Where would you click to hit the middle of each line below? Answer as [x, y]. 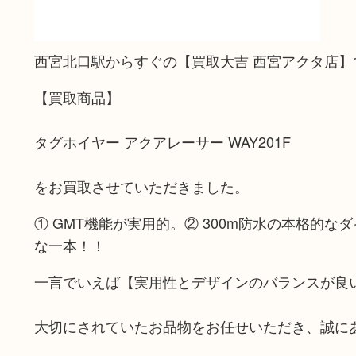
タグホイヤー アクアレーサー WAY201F [162, 141]
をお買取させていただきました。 [141, 186]
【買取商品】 [77, 97]
